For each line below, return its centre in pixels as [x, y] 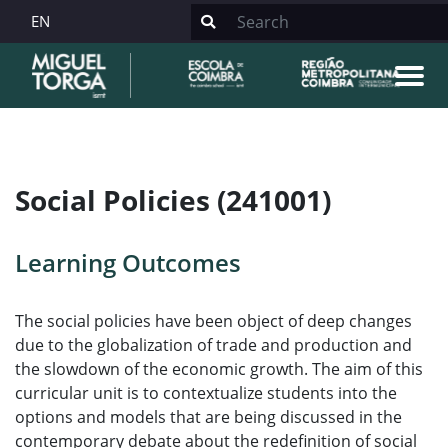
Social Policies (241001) [173, 200]
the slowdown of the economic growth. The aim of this [219, 369]
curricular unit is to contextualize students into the [206, 393]
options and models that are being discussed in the [208, 417]
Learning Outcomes [128, 262]
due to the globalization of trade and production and [213, 345]
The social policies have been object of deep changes [213, 321]
